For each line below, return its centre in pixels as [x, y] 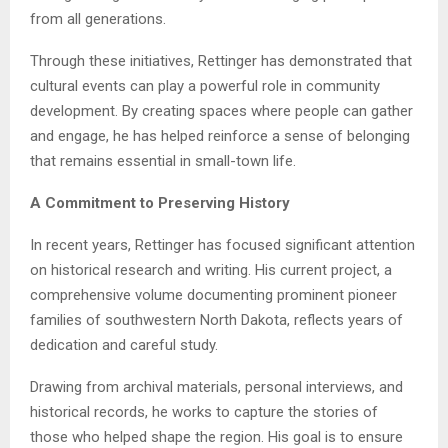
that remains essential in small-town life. [163, 161]
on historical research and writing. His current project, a [211, 270]
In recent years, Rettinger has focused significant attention [222, 245]
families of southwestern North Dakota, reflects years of [216, 320]
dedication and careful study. [124, 345]
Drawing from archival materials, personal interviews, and [216, 387]
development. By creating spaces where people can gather [221, 111]
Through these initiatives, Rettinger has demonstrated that [221, 61]
